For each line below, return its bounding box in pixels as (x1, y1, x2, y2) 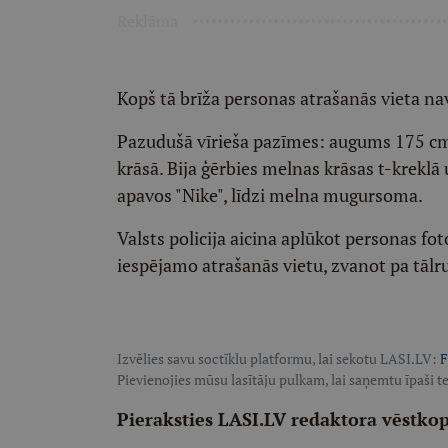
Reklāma (117, 10, 178, 32)
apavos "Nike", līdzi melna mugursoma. (117, 183, 423, 207)
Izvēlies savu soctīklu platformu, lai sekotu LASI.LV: (117, 349, 440, 368)
